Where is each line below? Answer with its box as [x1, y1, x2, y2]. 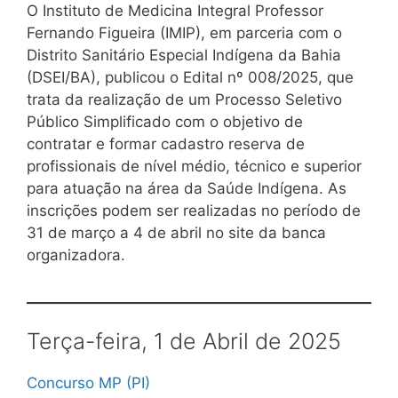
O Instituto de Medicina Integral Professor [27, 2, 323, 20]
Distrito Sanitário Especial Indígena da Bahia [27, 46, 341, 65]
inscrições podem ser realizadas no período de [27, 202, 361, 220]
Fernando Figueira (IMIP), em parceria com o [27, 24, 342, 43]
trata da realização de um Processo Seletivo [27, 91, 342, 109]
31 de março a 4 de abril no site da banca [27, 224, 326, 243]
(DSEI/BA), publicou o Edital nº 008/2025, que [27, 68, 354, 87]
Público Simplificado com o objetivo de [27, 113, 303, 131]
